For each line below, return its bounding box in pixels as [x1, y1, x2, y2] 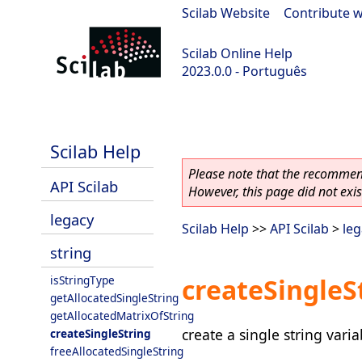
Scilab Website [182, 4, 270, 22]
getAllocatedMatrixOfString [50, 308, 194, 323]
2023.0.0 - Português [182, 62, 307, 80]
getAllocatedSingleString [50, 290, 179, 305]
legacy [50, 209, 94, 229]
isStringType [50, 272, 115, 288]
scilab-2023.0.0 [8, 105, 97, 123]
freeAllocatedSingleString [50, 343, 183, 359]
